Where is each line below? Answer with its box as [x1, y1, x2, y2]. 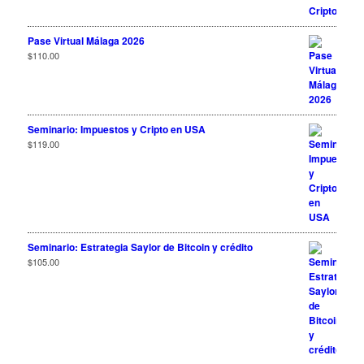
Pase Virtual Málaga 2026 [27, 32, 145, 48]
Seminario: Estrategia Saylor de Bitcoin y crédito [27, 239, 253, 254]
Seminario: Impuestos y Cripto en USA [27, 121, 206, 136]
